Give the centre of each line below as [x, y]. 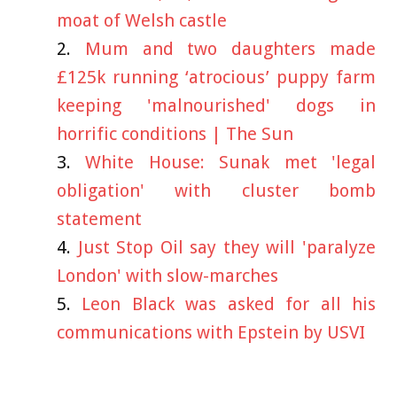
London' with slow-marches [167, 276]
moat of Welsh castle [142, 21]
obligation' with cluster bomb [216, 191]
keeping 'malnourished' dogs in [216, 106]
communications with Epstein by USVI [211, 333]
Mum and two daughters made [230, 49]
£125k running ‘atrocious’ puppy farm [216, 78]
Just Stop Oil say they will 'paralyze [227, 248]
